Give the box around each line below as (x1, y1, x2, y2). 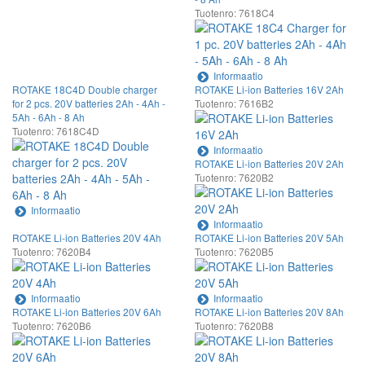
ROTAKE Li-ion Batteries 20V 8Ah (195, 304, 344, 319)
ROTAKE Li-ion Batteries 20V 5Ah (195, 230, 344, 244)
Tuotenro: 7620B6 (12, 318, 91, 332)
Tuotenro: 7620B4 (12, 244, 91, 258)
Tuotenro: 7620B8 (195, 318, 274, 332)
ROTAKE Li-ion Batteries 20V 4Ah (12, 230, 161, 244)
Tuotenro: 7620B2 (195, 169, 274, 184)
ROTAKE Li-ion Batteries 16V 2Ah (195, 81, 344, 96)
